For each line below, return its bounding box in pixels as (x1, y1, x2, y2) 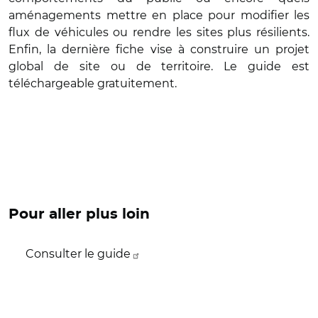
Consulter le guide (26, 247, 131, 261)
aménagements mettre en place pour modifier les (9, 9, 309, 22)
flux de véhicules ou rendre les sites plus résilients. (9, 26, 309, 39)
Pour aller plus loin (9, 207, 150, 221)
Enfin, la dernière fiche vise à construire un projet (9, 43, 309, 56)
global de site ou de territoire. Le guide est (9, 60, 309, 73)
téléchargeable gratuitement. (9, 77, 177, 90)
